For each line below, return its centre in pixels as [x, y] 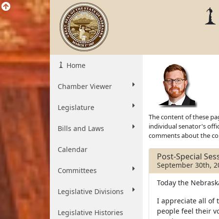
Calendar [73, 149]
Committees [77, 170]
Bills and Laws [81, 128]
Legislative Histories [90, 212]
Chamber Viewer [85, 86]
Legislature [76, 107]
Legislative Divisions [91, 191]
